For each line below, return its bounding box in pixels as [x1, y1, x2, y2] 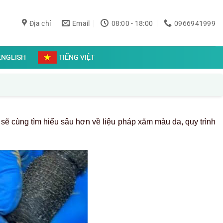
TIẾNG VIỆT [59, 53, 95, 61]
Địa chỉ [29, 19, 51, 27]
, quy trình [181, 117, 216, 126]
